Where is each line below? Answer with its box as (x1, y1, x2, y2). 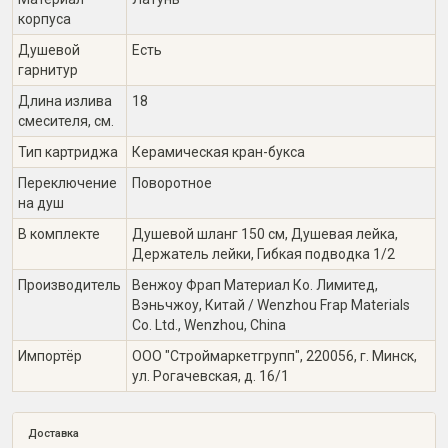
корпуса (18, 11, 71, 27)
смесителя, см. (18, 113, 114, 129)
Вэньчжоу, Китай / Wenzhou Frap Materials (132, 297, 410, 313)
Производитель (18, 277, 121, 293)
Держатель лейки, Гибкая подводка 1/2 (132, 246, 395, 262)
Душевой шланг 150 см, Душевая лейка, (132, 226, 398, 242)
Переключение (18, 175, 117, 191)
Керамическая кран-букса (132, 144, 305, 160)
